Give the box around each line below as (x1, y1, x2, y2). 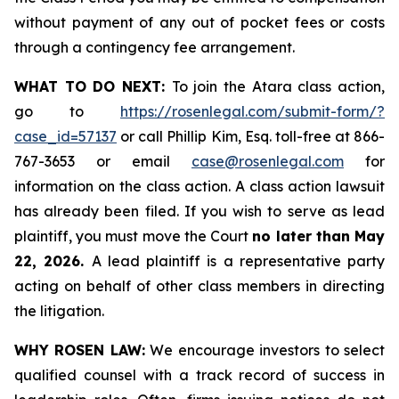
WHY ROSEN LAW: (14, 341, 145, 359)
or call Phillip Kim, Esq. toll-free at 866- (117, 127, 385, 145)
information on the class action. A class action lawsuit (14, 177, 385, 195)
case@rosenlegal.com (191, 152, 344, 170)
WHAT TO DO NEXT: (14, 77, 172, 95)
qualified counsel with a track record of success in (14, 366, 385, 384)
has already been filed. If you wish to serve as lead (14, 202, 385, 220)
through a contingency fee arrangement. (14, 38, 295, 56)
